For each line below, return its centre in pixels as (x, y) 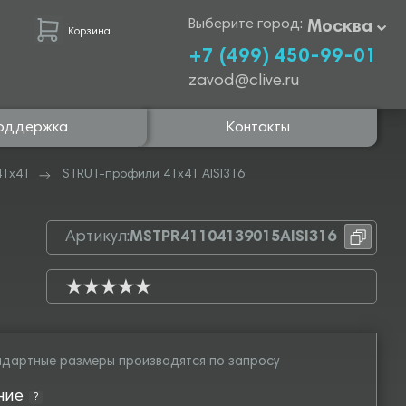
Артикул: (97, 237)
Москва (339, 27)
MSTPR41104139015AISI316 (233, 237)
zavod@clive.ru (243, 82)
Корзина (90, 32)
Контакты (258, 127)
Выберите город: (245, 24)
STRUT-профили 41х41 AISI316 (154, 175)
